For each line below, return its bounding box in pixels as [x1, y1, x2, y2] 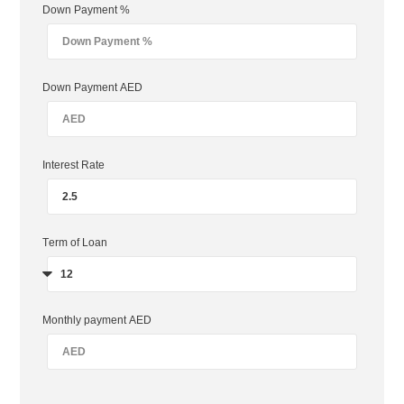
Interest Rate [42, 159, 106, 172]
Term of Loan [42, 236, 108, 250]
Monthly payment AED [42, 314, 152, 327]
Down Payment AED [42, 81, 143, 95]
